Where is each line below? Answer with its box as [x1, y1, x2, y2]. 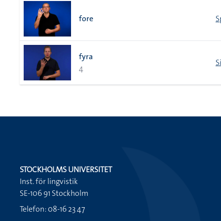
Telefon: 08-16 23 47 [20, 204, 85, 214]
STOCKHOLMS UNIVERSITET [20, 164, 112, 175]
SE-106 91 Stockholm [20, 188, 88, 198]
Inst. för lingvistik [20, 176, 78, 186]
